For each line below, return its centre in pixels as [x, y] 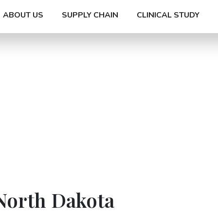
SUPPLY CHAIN [90, 15]
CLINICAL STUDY [168, 15]
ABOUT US [23, 15]
